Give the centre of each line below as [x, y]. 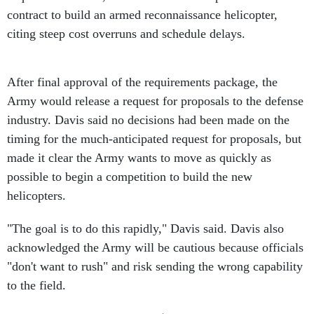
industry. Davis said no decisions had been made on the [148, 120]
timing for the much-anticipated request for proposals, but [154, 139]
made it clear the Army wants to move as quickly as [139, 158]
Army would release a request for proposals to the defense [155, 101]
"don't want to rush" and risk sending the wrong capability [155, 266]
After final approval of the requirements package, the [142, 82]
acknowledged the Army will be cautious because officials [155, 247]
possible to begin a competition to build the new [130, 177]
